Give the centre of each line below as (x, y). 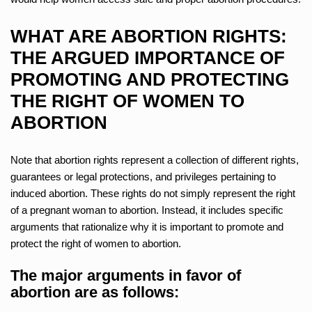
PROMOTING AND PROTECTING (150, 79)
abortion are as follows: (95, 292)
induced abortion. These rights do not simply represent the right (153, 193)
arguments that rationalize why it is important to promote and (147, 226)
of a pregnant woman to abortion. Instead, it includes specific (147, 210)
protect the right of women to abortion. (96, 243)
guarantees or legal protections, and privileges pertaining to (143, 176)
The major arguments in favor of (126, 275)
